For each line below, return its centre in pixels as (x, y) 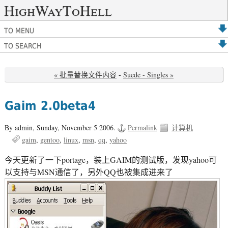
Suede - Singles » (148, 75)
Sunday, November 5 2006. (77, 127)
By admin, (20, 127)
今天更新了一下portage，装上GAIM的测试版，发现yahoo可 (110, 160)
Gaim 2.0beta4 (50, 106)
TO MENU (19, 31)
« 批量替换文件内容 (85, 75)
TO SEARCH (23, 46)
